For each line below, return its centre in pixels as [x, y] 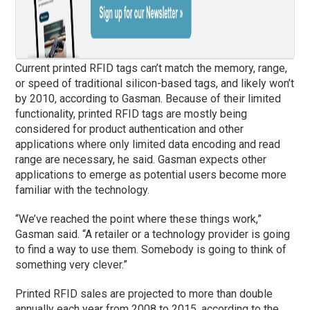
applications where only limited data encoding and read [148, 144]
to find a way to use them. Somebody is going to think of [151, 249]
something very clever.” [72, 264]
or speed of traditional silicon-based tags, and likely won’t [155, 83]
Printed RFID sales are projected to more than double [144, 293]
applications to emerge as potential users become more [151, 174]
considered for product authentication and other [130, 129]
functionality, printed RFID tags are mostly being [131, 113]
